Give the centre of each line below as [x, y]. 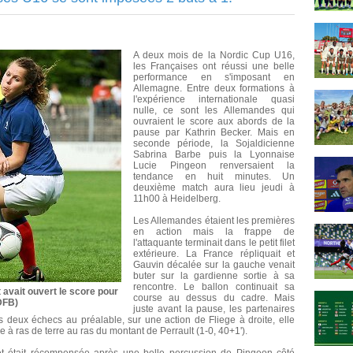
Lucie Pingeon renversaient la [214, 166]
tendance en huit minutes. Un [214, 177]
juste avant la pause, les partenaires [214, 309]
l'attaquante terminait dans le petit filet [214, 243]
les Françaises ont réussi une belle [214, 67]
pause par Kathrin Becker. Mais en [214, 133]
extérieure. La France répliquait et [214, 254]
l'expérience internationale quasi [214, 100]
